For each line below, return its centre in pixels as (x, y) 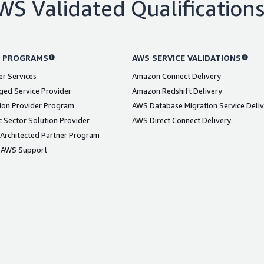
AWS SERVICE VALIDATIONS (187, 57)
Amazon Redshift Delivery (177, 90)
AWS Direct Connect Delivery (181, 120)
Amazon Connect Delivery (176, 76)
